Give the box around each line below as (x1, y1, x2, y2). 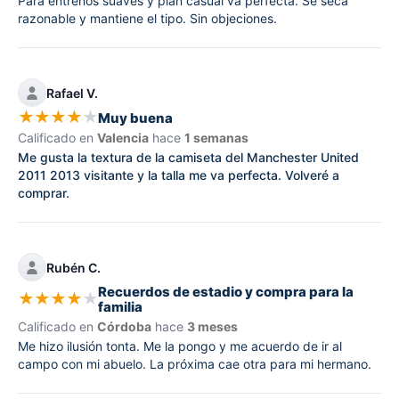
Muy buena (98, 109, 173, 126)
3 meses (187, 319, 238, 335)
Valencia (97, 130, 149, 146)
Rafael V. (46, 85, 98, 101)
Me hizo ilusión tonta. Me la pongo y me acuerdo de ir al (18, 338, 342, 354)
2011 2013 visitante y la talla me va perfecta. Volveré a (18, 167, 339, 183)
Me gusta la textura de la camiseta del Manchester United (18, 150, 359, 166)
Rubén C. (46, 259, 101, 275)
